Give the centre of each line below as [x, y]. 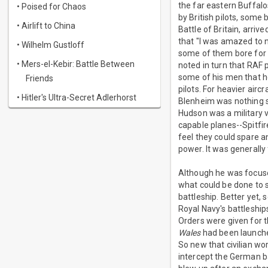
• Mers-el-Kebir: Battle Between [76, 64]
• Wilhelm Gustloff [51, 45]
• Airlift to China [46, 26]
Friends [39, 78]
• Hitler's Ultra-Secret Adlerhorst [77, 98]
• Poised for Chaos [51, 7]
